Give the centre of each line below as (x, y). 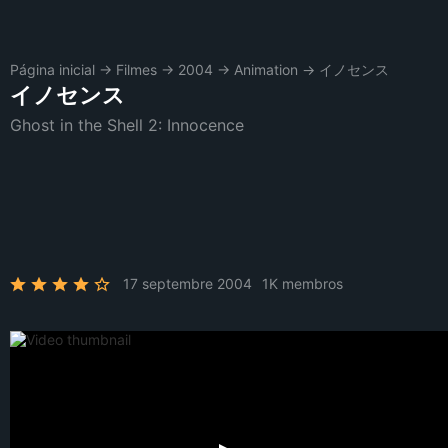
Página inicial (52, 69)
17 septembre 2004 (187, 283)
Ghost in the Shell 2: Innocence (127, 125)
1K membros (302, 283)
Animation (266, 69)
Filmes (136, 69)
